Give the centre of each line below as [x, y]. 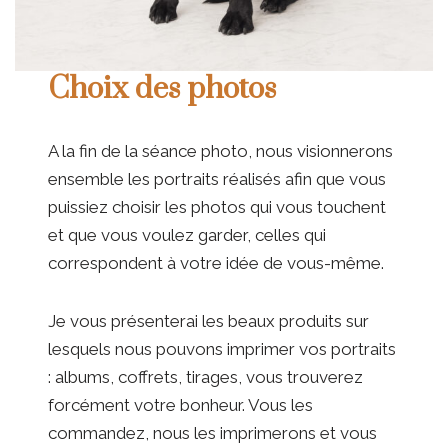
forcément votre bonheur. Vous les [181, 405]
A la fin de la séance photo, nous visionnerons [221, 151]
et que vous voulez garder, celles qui [187, 235]
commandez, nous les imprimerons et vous [213, 433]
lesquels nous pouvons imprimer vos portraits [222, 349]
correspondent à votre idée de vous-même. [216, 263]
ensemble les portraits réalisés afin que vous [217, 179]
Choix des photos [162, 89]
